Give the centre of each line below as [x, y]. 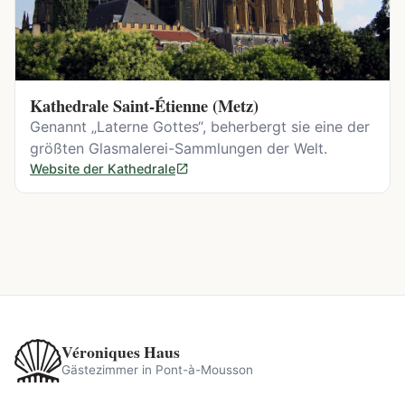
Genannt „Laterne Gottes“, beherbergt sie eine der [200, 126]
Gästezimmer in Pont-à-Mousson [157, 370]
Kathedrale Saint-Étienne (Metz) [144, 105]
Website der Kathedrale [103, 168]
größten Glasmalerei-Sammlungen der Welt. [179, 148]
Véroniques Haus [121, 352]
